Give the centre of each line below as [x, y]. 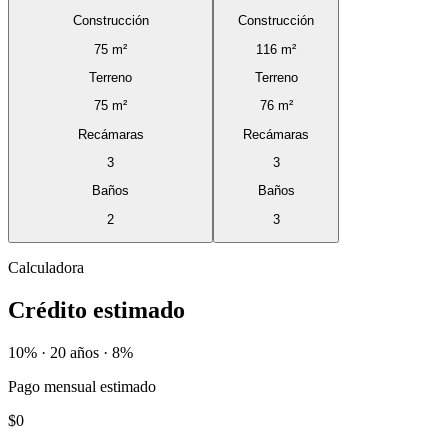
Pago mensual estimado [82, 386]
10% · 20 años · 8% [70, 352]
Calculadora [46, 268]
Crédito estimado [96, 310]
